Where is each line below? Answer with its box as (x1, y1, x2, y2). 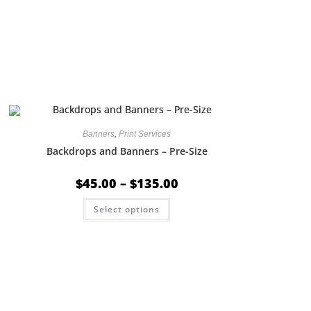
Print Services (119, 129, 171, 140)
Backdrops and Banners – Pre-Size (46, 144, 208, 158)
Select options (94, 203, 160, 216)
